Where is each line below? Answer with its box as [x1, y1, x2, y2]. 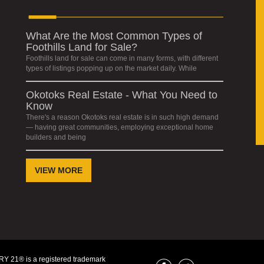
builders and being [26, 133, 86, 142]
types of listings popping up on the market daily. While [26, 64, 197, 73]
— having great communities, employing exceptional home [26, 123, 213, 132]
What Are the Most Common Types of [26, 30, 202, 42]
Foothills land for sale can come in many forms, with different [26, 54, 218, 63]
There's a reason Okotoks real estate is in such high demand [26, 113, 219, 122]
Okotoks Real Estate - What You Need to [26, 89, 217, 101]
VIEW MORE [35, 166, 82, 176]
